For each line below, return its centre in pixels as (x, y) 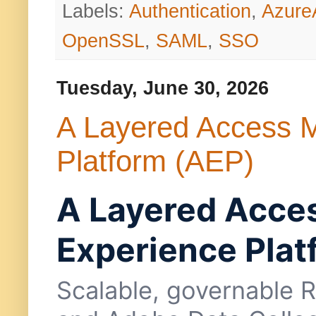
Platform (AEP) (155, 162)
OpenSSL (103, 41)
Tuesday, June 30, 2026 (163, 88)
